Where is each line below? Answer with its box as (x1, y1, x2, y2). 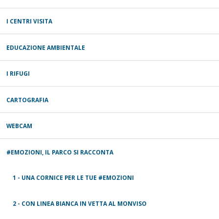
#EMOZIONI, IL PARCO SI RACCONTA (6, 148, 113, 156)
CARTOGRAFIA (6, 95, 48, 104)
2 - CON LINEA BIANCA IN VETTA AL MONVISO (13, 199, 147, 207)
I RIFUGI (6, 69, 30, 78)
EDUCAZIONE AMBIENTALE (6, 43, 85, 51)
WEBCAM (6, 122, 32, 130)
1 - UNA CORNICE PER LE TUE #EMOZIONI (13, 174, 134, 182)
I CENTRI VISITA (6, 17, 52, 25)
